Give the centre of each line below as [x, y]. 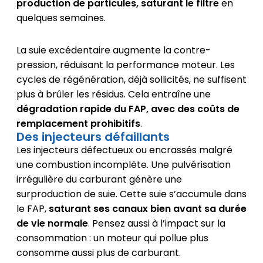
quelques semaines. [61, 18]
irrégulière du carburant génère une [99, 179]
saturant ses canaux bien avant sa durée [147, 208]
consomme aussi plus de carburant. [98, 252]
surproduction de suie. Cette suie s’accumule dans [131, 194]
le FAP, [32, 208]
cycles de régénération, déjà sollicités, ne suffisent [131, 79]
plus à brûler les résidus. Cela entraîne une [113, 94]
